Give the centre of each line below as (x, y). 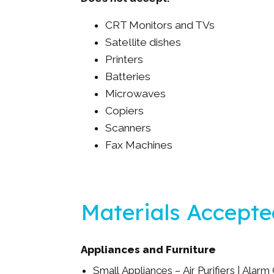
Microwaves (135, 94)
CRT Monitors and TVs (160, 25)
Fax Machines (139, 145)
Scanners (128, 128)
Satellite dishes (143, 42)
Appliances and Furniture (148, 250)
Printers (124, 59)
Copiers (124, 111)
